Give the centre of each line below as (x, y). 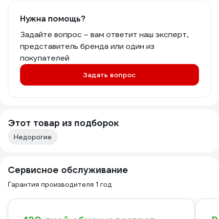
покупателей (45, 58)
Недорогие (33, 137)
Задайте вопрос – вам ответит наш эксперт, (104, 34)
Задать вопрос (109, 75)
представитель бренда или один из (87, 46)
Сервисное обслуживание (68, 170)
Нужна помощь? (53, 19)
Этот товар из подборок (63, 123)
